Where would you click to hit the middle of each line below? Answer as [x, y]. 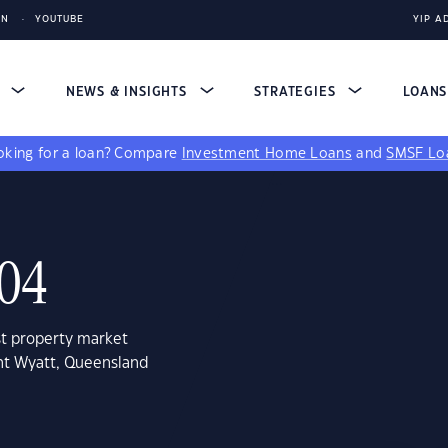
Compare [148, 154]
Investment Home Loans [266, 154]
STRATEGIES [297, 92]
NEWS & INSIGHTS [128, 92]
